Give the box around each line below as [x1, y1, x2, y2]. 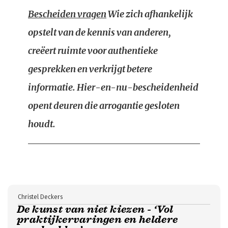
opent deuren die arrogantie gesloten [28, 100, 180, 111]
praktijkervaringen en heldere [17, 213, 178, 226]
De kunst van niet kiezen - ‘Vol [17, 203, 174, 216]
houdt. [28, 118, 55, 130]
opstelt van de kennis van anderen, [28, 26, 171, 38]
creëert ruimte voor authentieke [28, 45, 158, 56]
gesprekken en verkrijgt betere [28, 63, 152, 75]
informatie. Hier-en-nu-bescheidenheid [28, 81, 198, 93]
